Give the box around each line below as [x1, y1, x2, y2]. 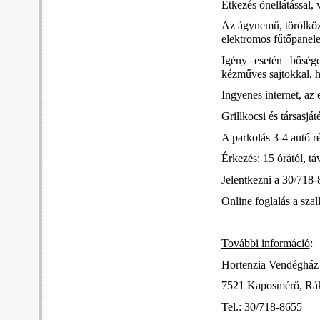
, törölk [279, 19, 311, 33]
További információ [221, 237, 310, 251]
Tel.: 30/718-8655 [221, 301, 302, 314]
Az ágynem [221, 19, 274, 33]
